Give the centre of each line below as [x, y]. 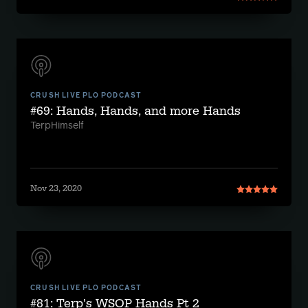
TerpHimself [57, 126]
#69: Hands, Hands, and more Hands [135, 111]
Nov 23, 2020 [56, 188]
